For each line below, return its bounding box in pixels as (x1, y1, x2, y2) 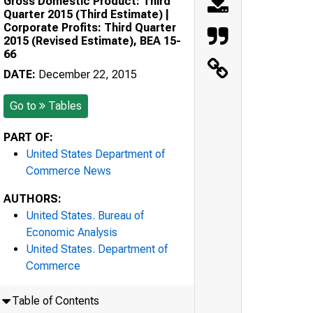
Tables (48, 99, 82, 112)
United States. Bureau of (26, 208, 144, 222)
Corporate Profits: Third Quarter (3, 20, 176, 34)
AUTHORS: (3, 191, 61, 205)
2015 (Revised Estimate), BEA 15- (3, 34, 181, 48)
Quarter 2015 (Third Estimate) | (3, 7, 169, 21)
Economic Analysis (26, 225, 117, 239)
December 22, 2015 (36, 67, 137, 81)
